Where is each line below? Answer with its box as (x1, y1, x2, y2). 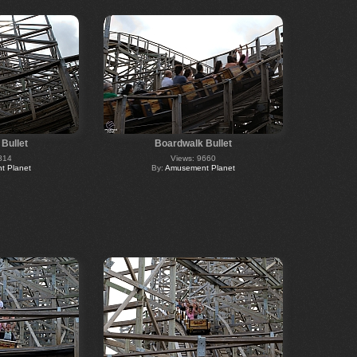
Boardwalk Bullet (154, 137, 232, 149)
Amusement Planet (164, 163, 235, 172)
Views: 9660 (170, 153, 216, 163)
